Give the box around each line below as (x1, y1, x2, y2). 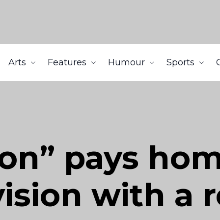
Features (48, 57, 86, 68)
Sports (166, 57, 194, 68)
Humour (108, 57, 145, 68)
